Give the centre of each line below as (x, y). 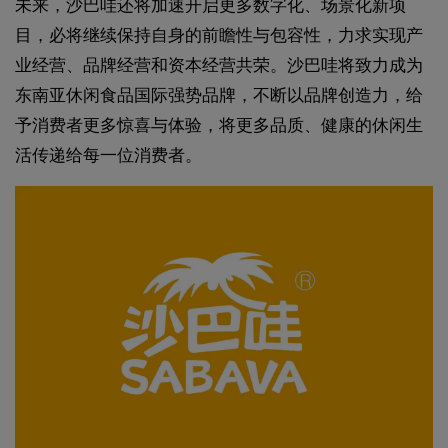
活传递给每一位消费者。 (108, 155)
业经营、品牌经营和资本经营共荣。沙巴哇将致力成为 (219, 65)
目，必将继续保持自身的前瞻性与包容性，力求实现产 (219, 35)
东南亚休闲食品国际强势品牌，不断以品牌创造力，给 (219, 95)
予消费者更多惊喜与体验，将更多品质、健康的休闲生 (219, 125)
